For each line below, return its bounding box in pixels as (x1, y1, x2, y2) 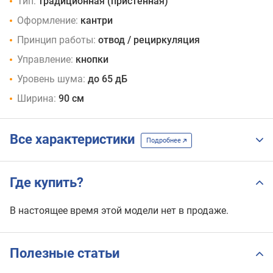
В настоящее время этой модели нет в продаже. (10, 204, 229, 216)
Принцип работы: (17, 34, 96, 46)
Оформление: (17, 14, 78, 26)
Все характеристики (10, 132, 141, 147)
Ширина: (17, 92, 56, 104)
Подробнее (146, 136, 183, 145)
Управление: (17, 53, 73, 65)
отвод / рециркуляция (98, 34, 200, 46)
